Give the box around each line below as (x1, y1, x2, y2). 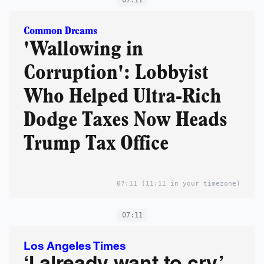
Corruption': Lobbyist (24, 63, 209, 82)
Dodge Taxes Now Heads (24, 110, 227, 130)
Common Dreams (24, 26, 97, 36)
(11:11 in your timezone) (137, 179, 240, 187)
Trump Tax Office (24, 134, 169, 153)
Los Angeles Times (24, 241, 126, 253)
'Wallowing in (24, 39, 143, 59)
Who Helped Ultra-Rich (24, 87, 221, 106)
